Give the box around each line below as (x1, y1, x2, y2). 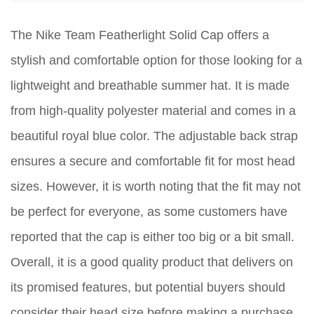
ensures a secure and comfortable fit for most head (11, 154, 295, 169)
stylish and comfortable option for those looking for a (11, 53, 302, 68)
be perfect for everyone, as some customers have (11, 205, 287, 219)
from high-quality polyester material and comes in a (11, 104, 296, 118)
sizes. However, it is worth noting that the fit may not (11, 179, 301, 194)
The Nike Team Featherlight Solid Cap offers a (11, 28, 269, 43)
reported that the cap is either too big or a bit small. (11, 230, 294, 245)
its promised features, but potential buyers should (11, 280, 285, 295)
